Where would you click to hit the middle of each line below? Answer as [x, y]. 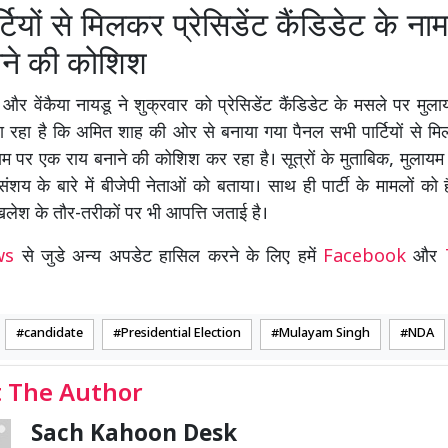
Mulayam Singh [324, 333]
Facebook [364, 257]
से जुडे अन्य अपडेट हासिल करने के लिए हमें [172, 257]
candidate [53, 333]
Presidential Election [181, 333]
